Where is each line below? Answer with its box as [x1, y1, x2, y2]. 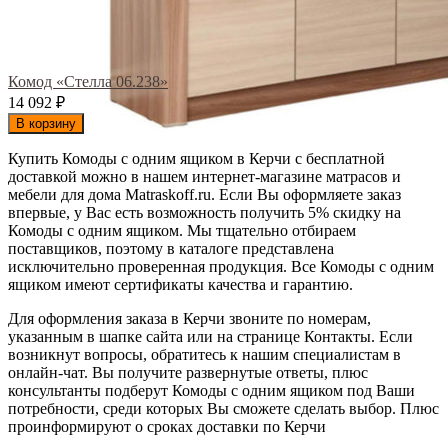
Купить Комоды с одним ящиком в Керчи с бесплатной [8, 149, 385, 167]
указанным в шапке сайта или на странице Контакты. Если [8, 327, 413, 345]
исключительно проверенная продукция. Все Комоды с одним [8, 257, 434, 275]
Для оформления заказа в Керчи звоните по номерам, [8, 309, 371, 327]
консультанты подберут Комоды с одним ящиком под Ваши [8, 381, 415, 399]
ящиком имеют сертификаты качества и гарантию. [8, 275, 353, 293]
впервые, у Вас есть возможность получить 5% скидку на [8, 203, 401, 221]
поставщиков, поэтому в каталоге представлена [8, 239, 334, 257]
